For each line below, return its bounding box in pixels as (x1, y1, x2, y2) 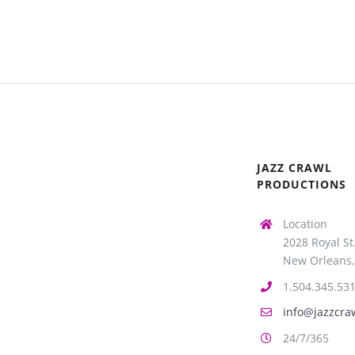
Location (283, 216, 328, 231)
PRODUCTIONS (256, 176, 346, 192)
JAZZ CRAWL (256, 159, 332, 175)
